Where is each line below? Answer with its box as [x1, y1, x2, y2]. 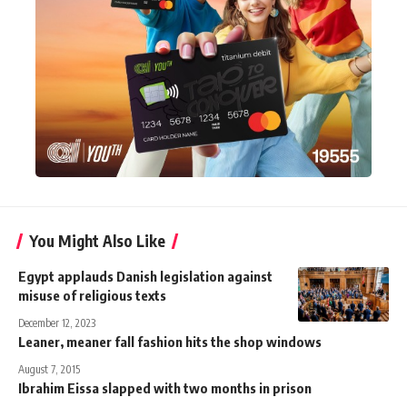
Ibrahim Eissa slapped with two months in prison [18, 379, 312, 396]
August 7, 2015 [18, 362, 80, 376]
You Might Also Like [29, 230, 165, 251]
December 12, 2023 [18, 315, 95, 330]
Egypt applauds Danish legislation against [18, 267, 273, 284]
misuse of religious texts [18, 286, 166, 303]
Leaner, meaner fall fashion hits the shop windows [18, 333, 322, 350]
